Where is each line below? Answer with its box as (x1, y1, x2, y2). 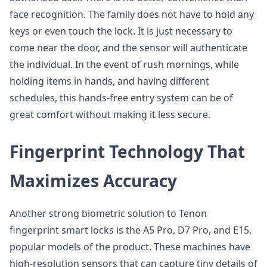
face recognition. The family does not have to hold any (10, 8, 254, 21)
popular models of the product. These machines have (10, 240, 250, 253)
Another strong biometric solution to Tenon (10, 207, 207, 220)
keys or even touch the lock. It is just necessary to (10, 24, 232, 38)
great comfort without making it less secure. (10, 108, 210, 121)
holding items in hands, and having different (10, 74, 209, 88)
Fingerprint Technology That (10, 140, 245, 163)
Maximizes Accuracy (10, 169, 177, 192)
